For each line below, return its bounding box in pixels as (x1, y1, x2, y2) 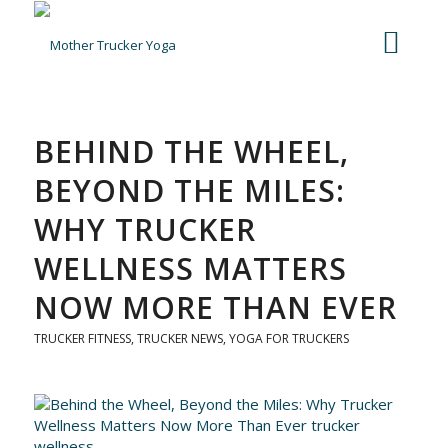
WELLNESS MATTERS (33, 248, 347, 289)
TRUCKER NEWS (136, 330, 223, 347)
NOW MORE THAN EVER (33, 287, 397, 328)
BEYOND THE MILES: (33, 170, 345, 211)
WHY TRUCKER (33, 209, 256, 250)
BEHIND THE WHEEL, (33, 131, 349, 172)
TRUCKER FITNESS (33, 330, 131, 347)
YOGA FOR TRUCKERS (228, 330, 349, 347)
